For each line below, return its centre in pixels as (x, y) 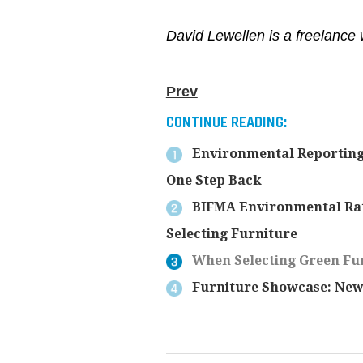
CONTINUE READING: (226, 123)
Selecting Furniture (231, 234)
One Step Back (214, 181)
